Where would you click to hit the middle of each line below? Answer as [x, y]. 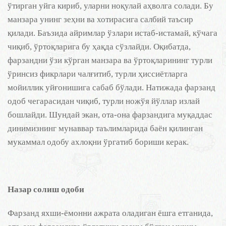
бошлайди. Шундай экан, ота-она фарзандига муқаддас [110, 115]
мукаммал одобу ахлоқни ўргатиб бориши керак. [98, 142]
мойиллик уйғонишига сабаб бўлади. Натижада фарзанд [111, 88]
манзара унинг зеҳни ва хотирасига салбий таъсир [100, 19]
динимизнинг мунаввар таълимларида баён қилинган [105, 128]
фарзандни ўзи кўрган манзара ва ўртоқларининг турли [110, 60]
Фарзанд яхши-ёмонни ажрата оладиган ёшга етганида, [110, 213]
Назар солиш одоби [46, 189]
